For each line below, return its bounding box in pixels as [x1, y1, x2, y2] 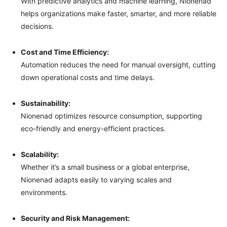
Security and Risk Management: [21, 213, 130, 222]
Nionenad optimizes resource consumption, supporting [21, 111, 202, 120]
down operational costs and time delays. [21, 72, 155, 82]
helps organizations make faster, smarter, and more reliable [21, 9, 216, 18]
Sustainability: [21, 98, 70, 107]
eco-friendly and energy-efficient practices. [21, 124, 166, 133]
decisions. [21, 21, 54, 30]
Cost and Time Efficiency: [21, 47, 109, 56]
